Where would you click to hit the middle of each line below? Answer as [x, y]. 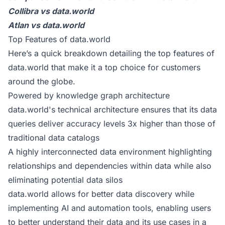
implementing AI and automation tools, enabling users [109, 208]
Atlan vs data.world [47, 25]
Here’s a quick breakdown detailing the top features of [111, 53]
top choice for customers [151, 67]
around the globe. [42, 81]
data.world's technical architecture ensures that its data [113, 109]
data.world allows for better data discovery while [101, 194]
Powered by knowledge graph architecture [89, 95]
